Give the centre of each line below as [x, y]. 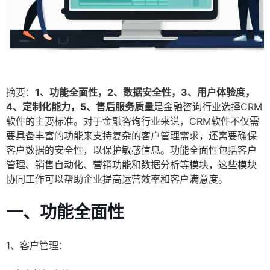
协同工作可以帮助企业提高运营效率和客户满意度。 [117, 179]
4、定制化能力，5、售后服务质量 [80, 107]
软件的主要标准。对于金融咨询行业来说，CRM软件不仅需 [133, 121]
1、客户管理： [37, 246]
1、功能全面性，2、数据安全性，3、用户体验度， [145, 93]
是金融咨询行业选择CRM [208, 107]
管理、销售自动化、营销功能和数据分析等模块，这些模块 [131, 165]
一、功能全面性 [65, 212]
